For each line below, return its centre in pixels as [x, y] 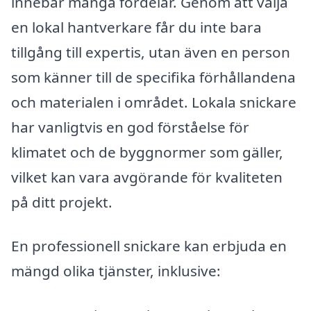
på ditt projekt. [62, 202]
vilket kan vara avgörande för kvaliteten [147, 177]
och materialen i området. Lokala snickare [154, 102]
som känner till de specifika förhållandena [153, 77]
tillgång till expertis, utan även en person [151, 52]
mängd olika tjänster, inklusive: [116, 271]
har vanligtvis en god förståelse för [130, 127]
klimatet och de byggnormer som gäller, [147, 152]
